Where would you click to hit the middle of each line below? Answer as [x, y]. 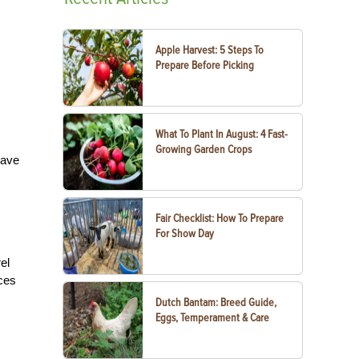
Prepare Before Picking [205, 65]
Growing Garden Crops [204, 149]
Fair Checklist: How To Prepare [220, 218]
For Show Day [185, 234]
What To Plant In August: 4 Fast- [222, 134]
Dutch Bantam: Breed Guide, [216, 303]
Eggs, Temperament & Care [213, 318]
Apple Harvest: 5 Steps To [210, 50]
